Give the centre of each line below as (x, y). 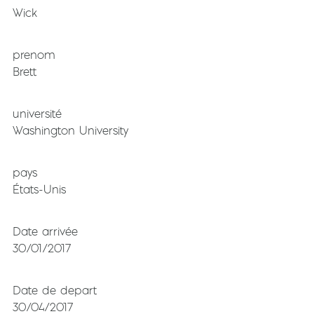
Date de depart (55, 291)
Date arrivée (45, 232)
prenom (34, 55)
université (37, 114)
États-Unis (39, 190)
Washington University (70, 131)
